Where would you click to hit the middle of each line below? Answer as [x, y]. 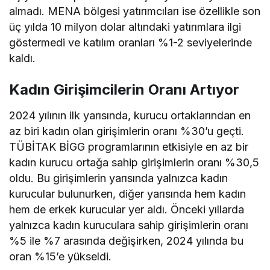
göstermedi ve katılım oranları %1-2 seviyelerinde [131, 42]
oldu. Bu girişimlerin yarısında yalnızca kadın [119, 178]
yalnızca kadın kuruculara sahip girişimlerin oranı [129, 225]
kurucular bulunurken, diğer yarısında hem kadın [128, 193]
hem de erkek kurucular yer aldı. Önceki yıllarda [127, 209]
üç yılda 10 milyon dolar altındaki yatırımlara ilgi [125, 27]
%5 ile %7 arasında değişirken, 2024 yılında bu [127, 240]
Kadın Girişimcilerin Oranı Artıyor [124, 89]
